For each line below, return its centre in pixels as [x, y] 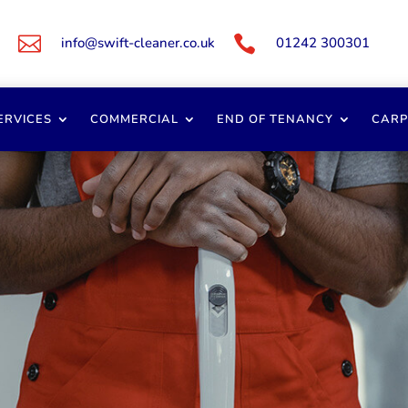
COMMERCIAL [134, 120]
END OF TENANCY [275, 120]
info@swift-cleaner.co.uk [138, 42]
